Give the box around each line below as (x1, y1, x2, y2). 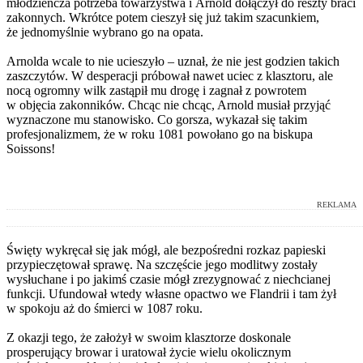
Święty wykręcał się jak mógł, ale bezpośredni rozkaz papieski (6, 242, 326, 257)
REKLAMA (317, 199, 357, 209)
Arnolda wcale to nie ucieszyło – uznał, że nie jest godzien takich (6, 53, 340, 68)
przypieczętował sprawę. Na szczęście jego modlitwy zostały (6, 257, 318, 271)
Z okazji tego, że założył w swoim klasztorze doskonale (6, 330, 291, 344)
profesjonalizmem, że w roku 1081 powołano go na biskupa (6, 126, 313, 141)
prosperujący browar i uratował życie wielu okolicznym (6, 344, 291, 359)
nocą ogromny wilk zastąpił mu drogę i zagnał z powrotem (6, 83, 306, 97)
